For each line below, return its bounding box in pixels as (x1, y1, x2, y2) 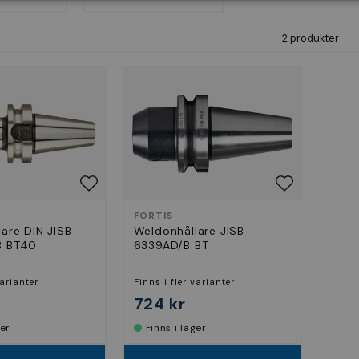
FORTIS (133, 209, 173, 223)
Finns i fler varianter (133, 276, 235, 288)
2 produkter (281, 31, 339, 45)
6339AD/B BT (133, 238, 209, 253)
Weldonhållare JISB (133, 224, 244, 239)
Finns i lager (151, 321, 207, 334)
